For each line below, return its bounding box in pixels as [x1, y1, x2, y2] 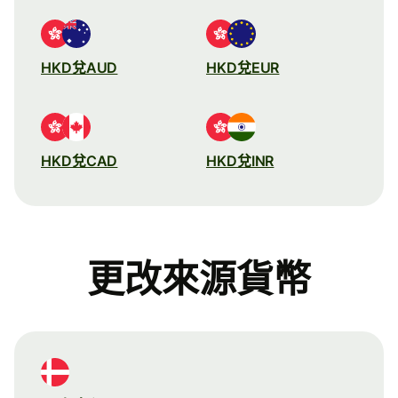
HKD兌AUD [41, 58, 118, 76]
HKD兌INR [206, 151, 275, 170]
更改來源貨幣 [87, 258, 311, 300]
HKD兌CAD [41, 151, 118, 170]
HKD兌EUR [206, 58, 280, 76]
